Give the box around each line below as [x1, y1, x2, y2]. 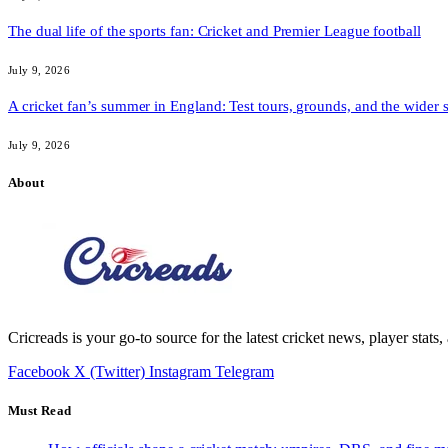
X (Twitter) [74, 362, 145, 380]
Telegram [215, 362, 274, 380]
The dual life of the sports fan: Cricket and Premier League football [8, 22, 421, 39]
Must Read [8, 403, 72, 419]
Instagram [149, 362, 211, 380]
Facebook [8, 362, 70, 380]
